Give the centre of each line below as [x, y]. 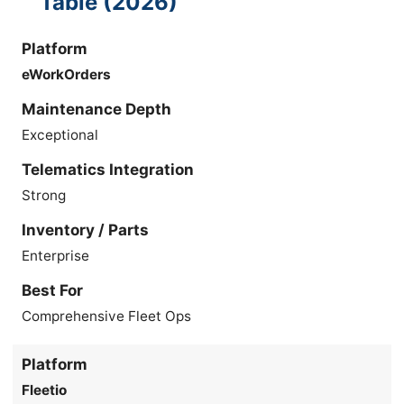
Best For [53, 290]
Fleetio [45, 390]
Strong [44, 195]
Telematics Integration [108, 169]
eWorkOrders [67, 74]
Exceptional [60, 134]
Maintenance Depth [97, 109]
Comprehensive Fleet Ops [107, 316]
